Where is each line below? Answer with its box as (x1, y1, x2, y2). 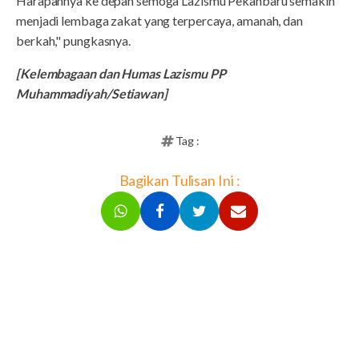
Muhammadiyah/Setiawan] (16, 85, 167, 101)
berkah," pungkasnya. (16, 32, 131, 48)
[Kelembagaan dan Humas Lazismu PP (16, 65, 226, 81)
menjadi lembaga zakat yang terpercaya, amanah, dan (16, 12, 303, 28)
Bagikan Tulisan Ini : (119, 171, 240, 189)
